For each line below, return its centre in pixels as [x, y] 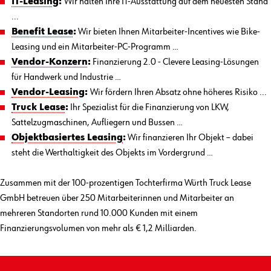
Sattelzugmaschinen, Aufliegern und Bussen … [97, 122]
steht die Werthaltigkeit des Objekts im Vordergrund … [113, 153]
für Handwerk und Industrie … [67, 77]
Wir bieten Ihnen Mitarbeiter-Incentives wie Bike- [168, 32]
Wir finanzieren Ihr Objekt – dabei [190, 138]
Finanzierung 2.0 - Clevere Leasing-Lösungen [175, 62]
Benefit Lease [43, 32]
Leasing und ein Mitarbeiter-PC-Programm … [95, 47]
